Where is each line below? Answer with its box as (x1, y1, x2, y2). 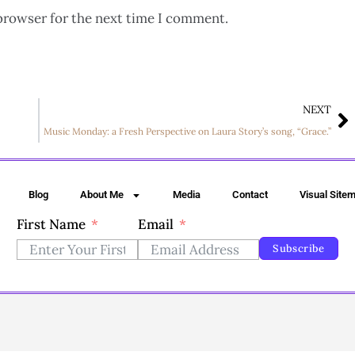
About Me (79, 189, 124, 201)
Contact (232, 189, 269, 201)
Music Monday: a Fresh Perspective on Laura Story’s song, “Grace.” (44, 125, 331, 138)
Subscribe (273, 241, 325, 255)
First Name (17, 216, 86, 234)
